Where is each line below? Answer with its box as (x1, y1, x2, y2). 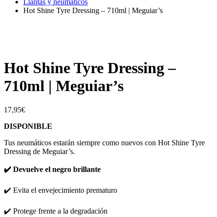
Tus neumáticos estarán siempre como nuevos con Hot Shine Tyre (4, 138, 205, 147)
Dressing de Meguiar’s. (4, 147, 75, 155)
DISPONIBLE (4, 122, 52, 130)
